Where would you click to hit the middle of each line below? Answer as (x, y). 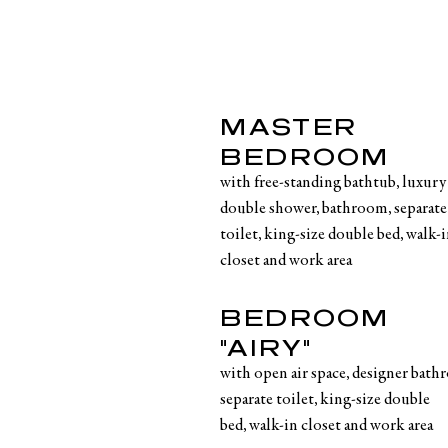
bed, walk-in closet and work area (327, 426)
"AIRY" (266, 346)
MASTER (289, 126)
